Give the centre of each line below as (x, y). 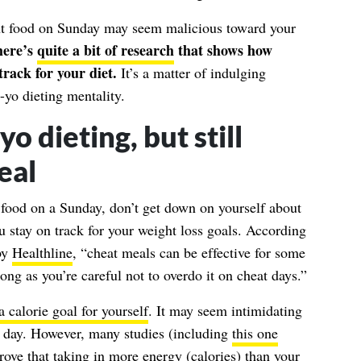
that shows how (223, 50)
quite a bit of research (105, 50)
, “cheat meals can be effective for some (189, 252)
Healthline (42, 252)
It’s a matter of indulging (191, 73)
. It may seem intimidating (225, 310)
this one (255, 333)
